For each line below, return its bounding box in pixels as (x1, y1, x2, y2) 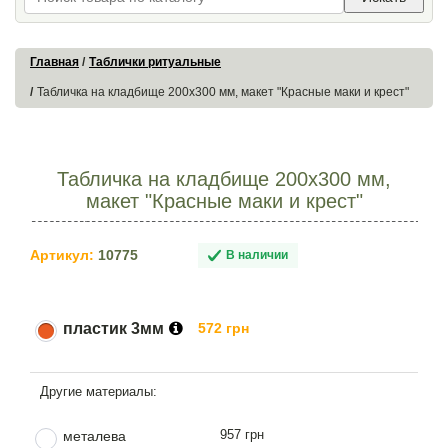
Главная (30, 55, 79, 70)
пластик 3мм (63, 319, 164, 337)
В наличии (226, 247, 288, 262)
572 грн (198, 319, 249, 336)
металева (63, 427, 126, 444)
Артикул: (30, 247, 94, 264)
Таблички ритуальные (89, 55, 221, 70)
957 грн (220, 426, 264, 442)
